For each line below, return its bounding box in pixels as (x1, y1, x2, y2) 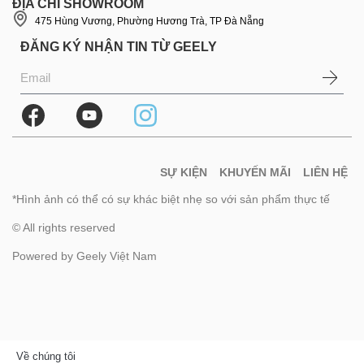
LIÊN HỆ (303, 165, 348, 179)
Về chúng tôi (16, 349, 76, 362)
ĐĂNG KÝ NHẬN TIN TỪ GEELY (20, 39, 217, 54)
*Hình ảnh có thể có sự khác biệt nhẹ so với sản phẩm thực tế (12, 192, 330, 206)
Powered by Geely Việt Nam (12, 249, 157, 263)
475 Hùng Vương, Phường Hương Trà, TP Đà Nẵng (35, 15, 264, 27)
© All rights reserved (12, 220, 115, 234)
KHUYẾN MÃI (219, 165, 291, 179)
